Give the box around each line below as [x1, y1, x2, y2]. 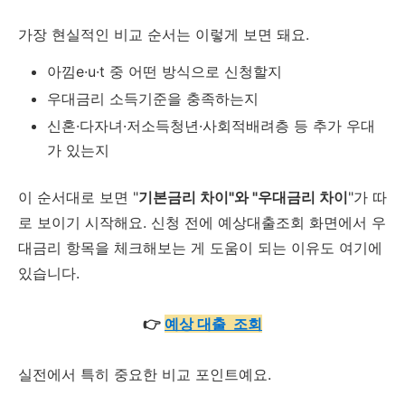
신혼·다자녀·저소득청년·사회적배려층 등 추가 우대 [47, 116, 375, 135]
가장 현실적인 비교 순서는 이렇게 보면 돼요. [18, 24, 309, 43]
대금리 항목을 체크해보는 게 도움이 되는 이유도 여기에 [18, 238, 382, 257]
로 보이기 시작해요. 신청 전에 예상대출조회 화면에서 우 [18, 212, 386, 231]
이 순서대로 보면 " [18, 187, 138, 206]
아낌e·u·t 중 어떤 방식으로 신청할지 [47, 61, 282, 80]
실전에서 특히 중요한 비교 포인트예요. [18, 364, 271, 383]
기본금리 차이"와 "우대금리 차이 [138, 187, 348, 206]
